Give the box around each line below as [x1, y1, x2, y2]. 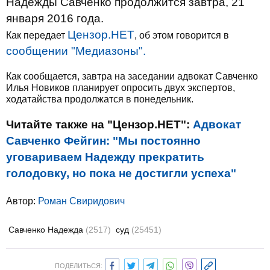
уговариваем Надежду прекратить [6, 151, 204, 163]
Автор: [6, 196, 38, 206]
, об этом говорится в [134, 30, 229, 40]
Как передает [6, 30, 67, 40]
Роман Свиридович [38, 196, 125, 206]
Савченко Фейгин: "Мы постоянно [6, 134, 201, 147]
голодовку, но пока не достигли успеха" [6, 167, 236, 180]
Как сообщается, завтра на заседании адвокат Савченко [6, 71, 258, 81]
